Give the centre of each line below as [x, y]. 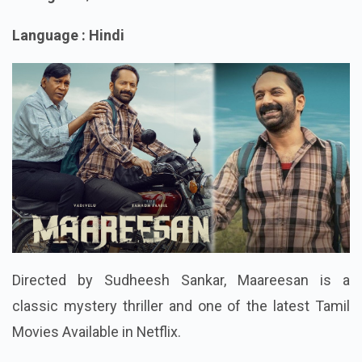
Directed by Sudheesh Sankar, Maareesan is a [181, 305]
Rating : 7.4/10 [60, 20]
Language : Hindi [68, 61]
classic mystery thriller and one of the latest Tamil [181, 331]
